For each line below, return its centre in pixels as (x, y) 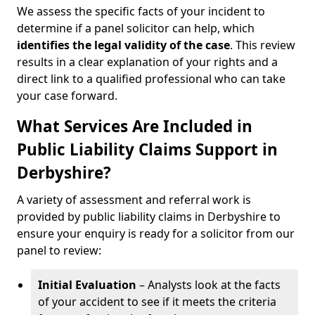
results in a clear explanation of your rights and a (147, 62)
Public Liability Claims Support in (147, 149)
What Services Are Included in (135, 126)
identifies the (54, 45)
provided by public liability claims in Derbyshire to (149, 217)
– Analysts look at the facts (208, 285)
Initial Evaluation (87, 285)
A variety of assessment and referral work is (134, 200)
